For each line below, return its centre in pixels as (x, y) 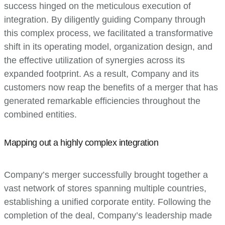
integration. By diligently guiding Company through (105, 19)
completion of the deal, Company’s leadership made (108, 215)
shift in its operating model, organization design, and (108, 46)
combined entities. (40, 114)
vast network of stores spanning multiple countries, (105, 188)
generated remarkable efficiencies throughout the (102, 101)
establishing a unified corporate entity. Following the (107, 202)
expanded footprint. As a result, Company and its (101, 74)
